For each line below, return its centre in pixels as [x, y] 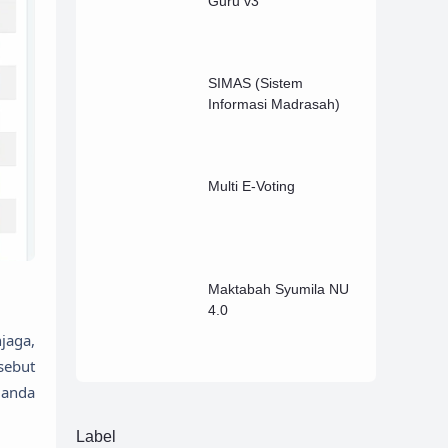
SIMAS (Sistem [256, 83]
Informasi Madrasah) [274, 104]
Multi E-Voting [252, 186]
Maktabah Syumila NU [279, 288]
